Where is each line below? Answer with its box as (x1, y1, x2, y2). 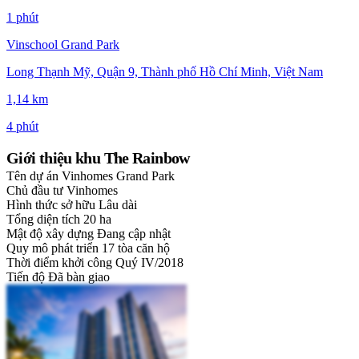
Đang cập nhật (97, 227, 171, 241)
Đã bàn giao (48, 270, 110, 284)
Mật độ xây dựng (6, 227, 94, 241)
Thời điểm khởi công (6, 256, 112, 270)
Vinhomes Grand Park (62, 169, 175, 184)
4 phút (6, 119, 38, 134)
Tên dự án (6, 169, 58, 184)
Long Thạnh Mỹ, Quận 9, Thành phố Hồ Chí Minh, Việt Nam (6, 65, 323, 79)
